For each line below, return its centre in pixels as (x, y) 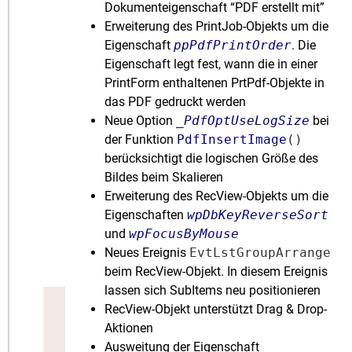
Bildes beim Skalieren (164, 178)
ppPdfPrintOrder (233, 46)
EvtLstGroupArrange (260, 253)
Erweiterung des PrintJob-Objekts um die (217, 27)
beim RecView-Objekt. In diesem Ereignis (216, 272)
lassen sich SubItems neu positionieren (213, 291)
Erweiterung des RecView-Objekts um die (217, 196)
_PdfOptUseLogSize (243, 121)
